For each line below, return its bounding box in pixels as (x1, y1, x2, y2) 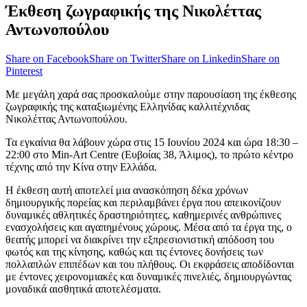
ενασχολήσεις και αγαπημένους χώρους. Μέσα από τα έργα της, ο (5, 221, 292, 233)
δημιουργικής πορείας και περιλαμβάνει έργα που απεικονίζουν (5, 196, 281, 208)
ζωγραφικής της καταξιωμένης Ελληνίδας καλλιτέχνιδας (5, 100, 249, 112)
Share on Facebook (5, 52, 89, 64)
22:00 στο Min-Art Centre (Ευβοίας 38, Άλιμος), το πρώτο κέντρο (5, 148, 293, 160)
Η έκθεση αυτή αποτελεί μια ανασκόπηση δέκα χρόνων (5, 184, 248, 196)
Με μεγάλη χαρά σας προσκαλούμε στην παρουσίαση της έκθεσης (5, 88, 296, 100)
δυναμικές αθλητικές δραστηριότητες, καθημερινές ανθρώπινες (5, 208, 281, 221)
